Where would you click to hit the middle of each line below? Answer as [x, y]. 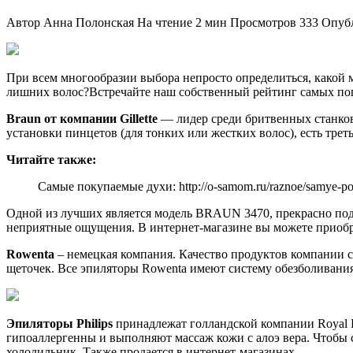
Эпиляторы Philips [59, 323]
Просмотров [263, 22]
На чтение [165, 22]
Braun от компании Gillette [82, 118]
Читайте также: [51, 159]
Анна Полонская [89, 22]
